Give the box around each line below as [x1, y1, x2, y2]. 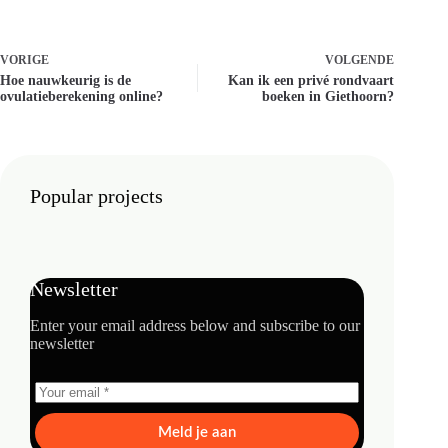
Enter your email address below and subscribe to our [30, 317, 360, 335]
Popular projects [30, 185, 163, 208]
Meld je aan [158, 425, 237, 441]
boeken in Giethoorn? [262, 89, 395, 105]
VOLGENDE [325, 53, 395, 68]
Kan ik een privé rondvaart [228, 73, 395, 89]
